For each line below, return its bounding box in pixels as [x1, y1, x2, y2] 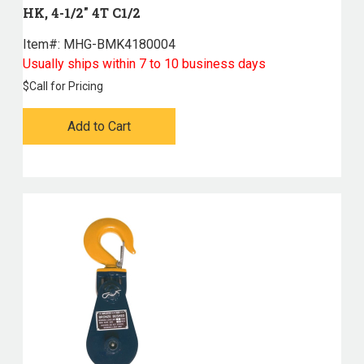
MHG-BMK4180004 [59, 37, 175, 53]
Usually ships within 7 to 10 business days [22, 56, 266, 72]
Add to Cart [67, 119, 131, 135]
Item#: [22, 37, 60, 53]
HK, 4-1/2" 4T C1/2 [22, 4, 141, 22]
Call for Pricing [28, 80, 103, 93]
